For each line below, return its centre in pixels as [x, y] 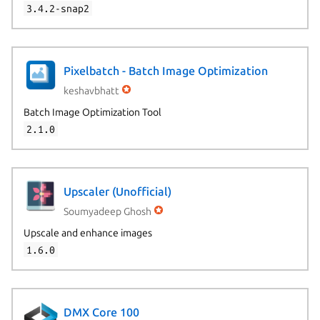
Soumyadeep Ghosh [107, 211]
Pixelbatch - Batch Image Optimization [165, 71]
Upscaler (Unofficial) [117, 192]
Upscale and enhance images [87, 232]
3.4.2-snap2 [57, 8]
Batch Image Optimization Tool [92, 112]
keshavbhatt [91, 90]
